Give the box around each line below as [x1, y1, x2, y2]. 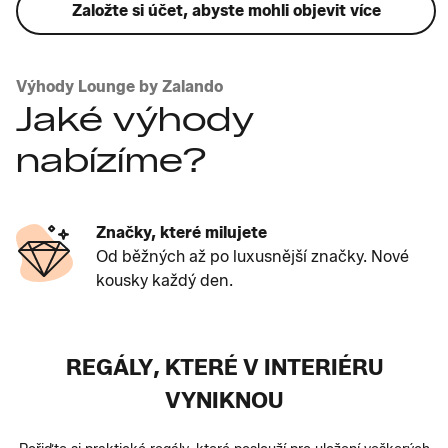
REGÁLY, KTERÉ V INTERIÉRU [65, 353, 383, 381]
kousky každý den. [96, 270, 233, 290]
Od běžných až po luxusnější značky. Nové [96, 246, 409, 266]
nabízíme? [16, 138, 208, 181]
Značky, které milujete [96, 222, 267, 242]
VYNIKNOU [165, 386, 283, 414]
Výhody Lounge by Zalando [16, 76, 223, 96]
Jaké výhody [16, 97, 254, 140]
